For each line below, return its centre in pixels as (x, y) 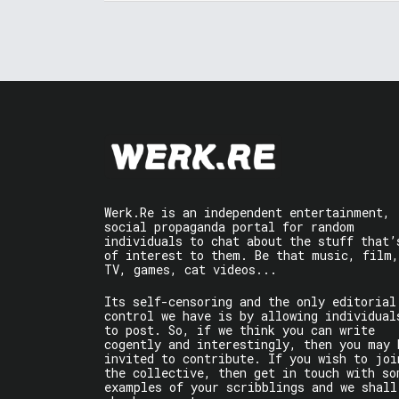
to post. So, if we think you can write (240, 330)
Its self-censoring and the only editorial (250, 302)
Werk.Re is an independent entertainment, (247, 213)
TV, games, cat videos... (191, 270)
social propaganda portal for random (229, 227)
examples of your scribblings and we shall (251, 387)
